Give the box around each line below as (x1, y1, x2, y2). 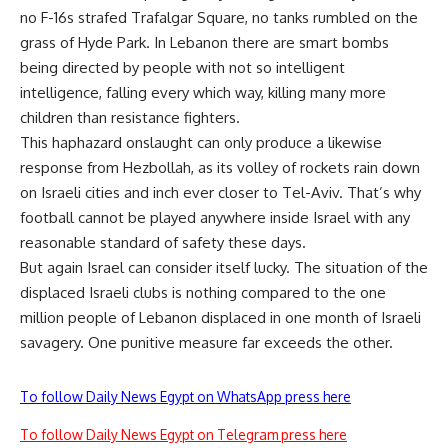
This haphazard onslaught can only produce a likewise (20, 133, 382, 152)
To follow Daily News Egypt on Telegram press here (20, 426, 347, 443)
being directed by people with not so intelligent (20, 58, 345, 77)
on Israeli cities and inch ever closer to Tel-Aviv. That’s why (20, 183, 421, 202)
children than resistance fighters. (20, 108, 240, 127)
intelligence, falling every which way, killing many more (20, 83, 386, 102)
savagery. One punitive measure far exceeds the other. (20, 333, 393, 352)
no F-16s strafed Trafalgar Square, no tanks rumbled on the (20, 8, 418, 27)
